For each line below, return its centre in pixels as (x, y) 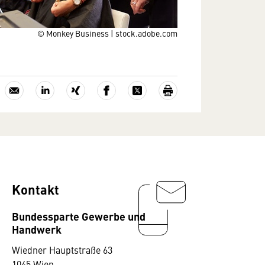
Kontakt (35, 189)
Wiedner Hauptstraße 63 (62, 250)
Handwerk (37, 229)
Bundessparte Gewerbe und (79, 216)
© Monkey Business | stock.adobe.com (107, 33)
